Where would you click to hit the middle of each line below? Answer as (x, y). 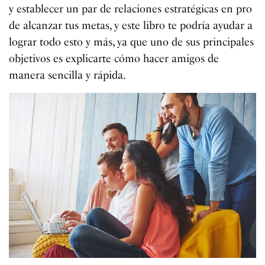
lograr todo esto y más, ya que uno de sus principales (132, 42)
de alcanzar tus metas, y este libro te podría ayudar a (131, 26)
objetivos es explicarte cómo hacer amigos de (114, 59)
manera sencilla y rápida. (68, 75)
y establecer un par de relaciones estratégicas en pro (131, 9)
